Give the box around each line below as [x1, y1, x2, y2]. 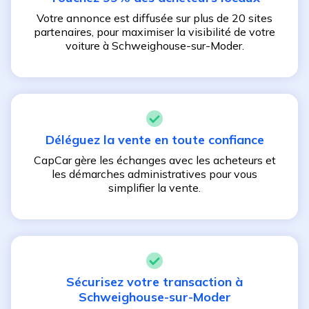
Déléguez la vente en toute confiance [45, 132, 264, 148]
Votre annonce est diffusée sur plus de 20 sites [37, 11, 272, 25]
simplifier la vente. [108, 181, 201, 195]
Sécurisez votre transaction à [66, 274, 243, 290]
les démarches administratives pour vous [52, 167, 257, 181]
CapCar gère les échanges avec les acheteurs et [33, 153, 276, 167]
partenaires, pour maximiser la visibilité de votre [34, 25, 275, 39]
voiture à [65, 39, 112, 52]
